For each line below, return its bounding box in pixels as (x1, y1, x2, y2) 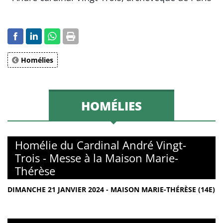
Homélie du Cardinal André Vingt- (15, 137, 186, 152)
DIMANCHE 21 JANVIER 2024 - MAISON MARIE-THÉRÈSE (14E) (7, 185, 215, 194)
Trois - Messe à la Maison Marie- (15, 150, 178, 165)
